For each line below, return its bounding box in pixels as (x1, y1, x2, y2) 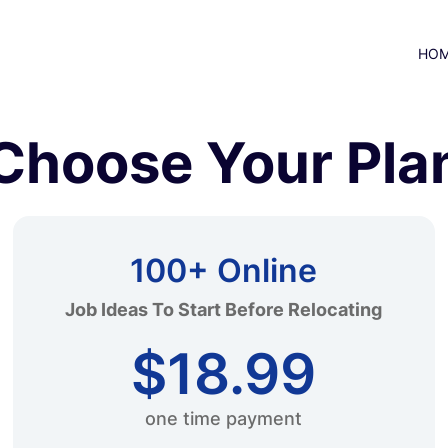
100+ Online (130, 251, 318, 290)
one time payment (145, 408, 303, 429)
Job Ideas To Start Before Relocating (65, 299, 383, 320)
